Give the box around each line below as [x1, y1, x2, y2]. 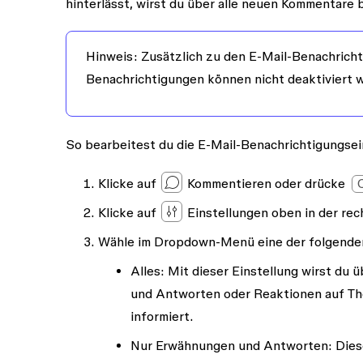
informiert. [130, 309, 194, 323]
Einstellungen [186, 205, 271, 220]
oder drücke [271, 176, 348, 190]
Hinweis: [85, 49, 138, 63]
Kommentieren [186, 176, 271, 190]
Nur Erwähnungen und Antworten [130, 338, 328, 352]
